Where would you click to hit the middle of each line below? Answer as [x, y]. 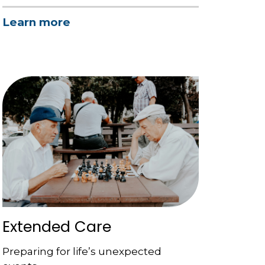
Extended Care [56, 227]
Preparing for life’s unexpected [82, 252]
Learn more [36, 22]
